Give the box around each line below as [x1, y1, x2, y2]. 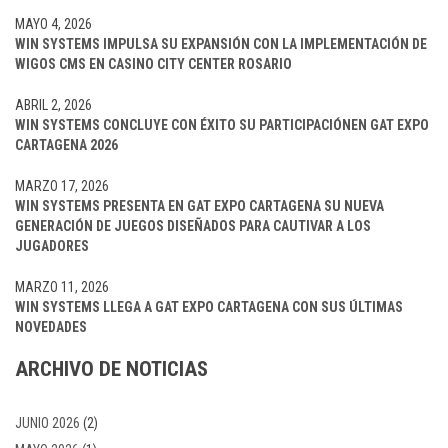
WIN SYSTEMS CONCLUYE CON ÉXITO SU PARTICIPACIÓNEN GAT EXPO [15, 117, 429, 134]
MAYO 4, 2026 [15, 16, 92, 33]
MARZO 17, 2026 [15, 178, 109, 195]
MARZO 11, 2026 [15, 279, 109, 296]
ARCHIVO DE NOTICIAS [15, 357, 208, 382]
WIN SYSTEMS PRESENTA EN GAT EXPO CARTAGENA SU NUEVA [15, 198, 384, 215]
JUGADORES [15, 238, 89, 255]
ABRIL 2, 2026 [15, 97, 92, 114]
